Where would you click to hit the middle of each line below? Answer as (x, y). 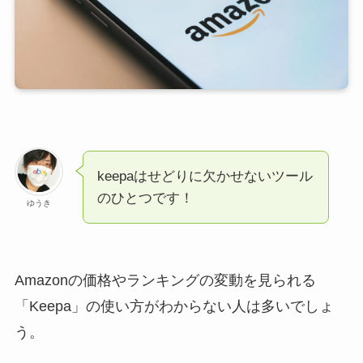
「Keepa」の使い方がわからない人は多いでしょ (174, 306)
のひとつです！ (145, 198)
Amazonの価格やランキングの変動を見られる (165, 280)
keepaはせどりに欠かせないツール (205, 176)
